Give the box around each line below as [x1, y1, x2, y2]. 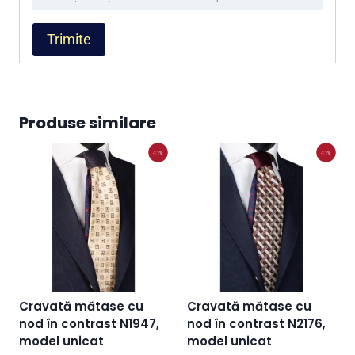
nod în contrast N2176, [187, 315, 326, 332]
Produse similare [19, 111, 156, 134]
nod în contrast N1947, [19, 315, 159, 332]
